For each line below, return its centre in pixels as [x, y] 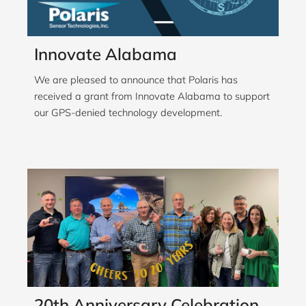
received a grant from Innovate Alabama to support [152, 96]
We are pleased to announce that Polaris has [136, 80]
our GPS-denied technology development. [128, 113]
